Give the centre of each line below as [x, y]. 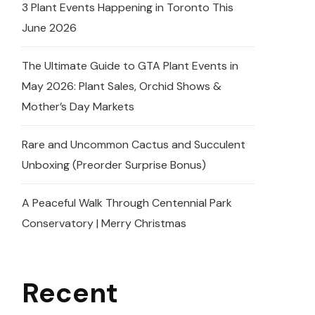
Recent [70, 293]
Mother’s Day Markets [78, 107]
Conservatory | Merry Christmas [104, 224]
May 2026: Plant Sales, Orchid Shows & [122, 86]
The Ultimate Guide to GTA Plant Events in [130, 66]
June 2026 [49, 28]
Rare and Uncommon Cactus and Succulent [134, 145]
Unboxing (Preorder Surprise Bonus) [114, 165]
